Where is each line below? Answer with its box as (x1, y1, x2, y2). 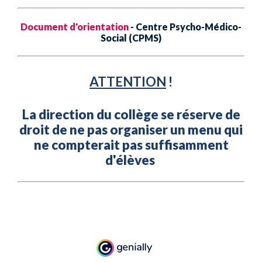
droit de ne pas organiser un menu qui (19, 122, 243, 138)
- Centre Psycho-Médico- (129, 21, 242, 33)
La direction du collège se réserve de (22, 106, 240, 123)
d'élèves (105, 152, 157, 168)
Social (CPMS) (101, 32, 161, 44)
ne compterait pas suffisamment (33, 137, 229, 153)
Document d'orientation (20, 21, 129, 33)
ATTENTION (89, 74, 166, 90)
